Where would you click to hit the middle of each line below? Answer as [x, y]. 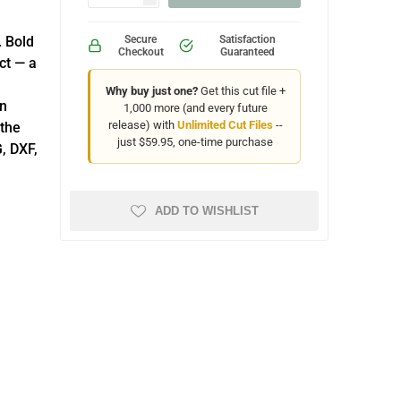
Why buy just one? [151, 91]
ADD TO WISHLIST [206, 211]
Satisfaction [247, 39]
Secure [141, 39]
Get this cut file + [241, 91]
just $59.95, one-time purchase [196, 142]
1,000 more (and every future [195, 108]
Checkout [141, 52]
